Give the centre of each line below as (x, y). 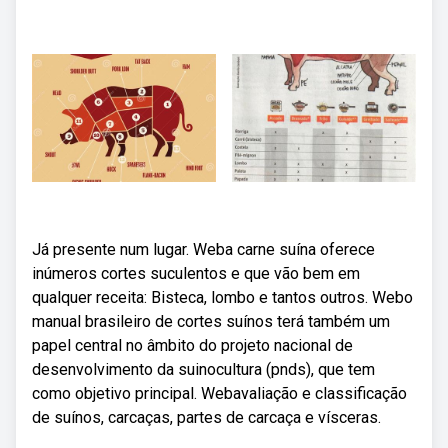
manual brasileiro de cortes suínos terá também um (211, 321)
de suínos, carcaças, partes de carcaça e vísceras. (206, 417)
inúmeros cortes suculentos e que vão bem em (196, 273)
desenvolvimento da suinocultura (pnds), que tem (203, 369)
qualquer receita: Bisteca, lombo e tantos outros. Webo (222, 297)
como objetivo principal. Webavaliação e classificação (219, 393)
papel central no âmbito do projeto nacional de (192, 345)
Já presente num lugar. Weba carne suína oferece (203, 249)
